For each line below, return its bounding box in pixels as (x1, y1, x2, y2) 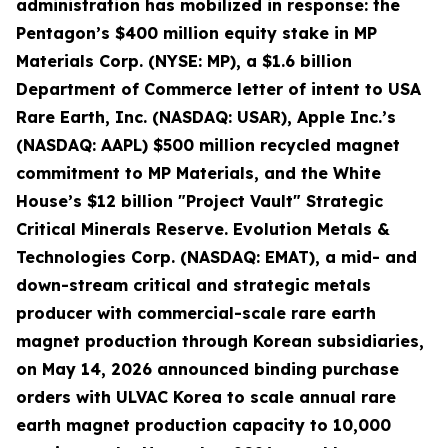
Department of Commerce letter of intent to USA (16, 79, 421, 99)
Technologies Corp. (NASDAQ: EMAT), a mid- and (16, 247, 417, 267)
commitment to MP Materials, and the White (16, 163, 381, 183)
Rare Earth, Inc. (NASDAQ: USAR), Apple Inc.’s (16, 107, 396, 127)
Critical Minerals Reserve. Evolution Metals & (16, 219, 390, 239)
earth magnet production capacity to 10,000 (16, 415, 391, 435)
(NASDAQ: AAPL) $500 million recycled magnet (16, 135, 400, 155)
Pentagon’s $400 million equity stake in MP (16, 23, 377, 43)
